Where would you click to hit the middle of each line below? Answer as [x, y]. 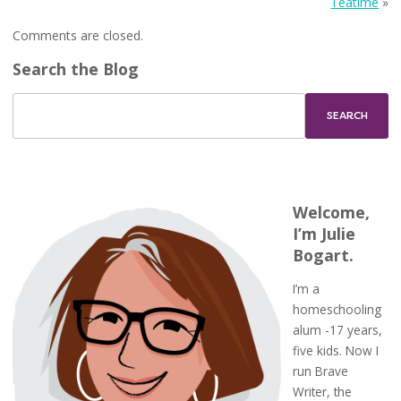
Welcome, [332, 212]
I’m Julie [324, 233]
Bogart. [324, 255]
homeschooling [337, 310]
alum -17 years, [338, 330]
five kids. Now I [336, 351]
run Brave [321, 371]
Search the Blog [75, 69]
